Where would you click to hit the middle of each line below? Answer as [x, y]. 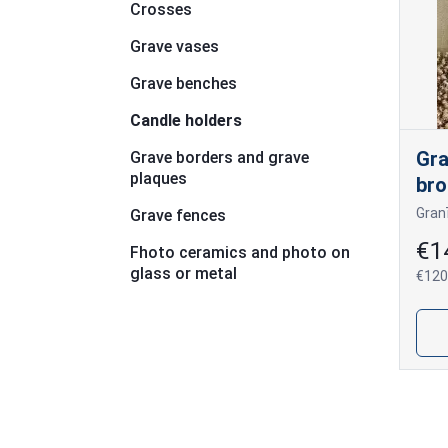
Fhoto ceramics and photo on [240, 252]
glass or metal [183, 273]
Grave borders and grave [219, 157]
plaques [158, 178]
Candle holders [186, 120]
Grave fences [178, 215]
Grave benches [183, 83]
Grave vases [174, 46]
